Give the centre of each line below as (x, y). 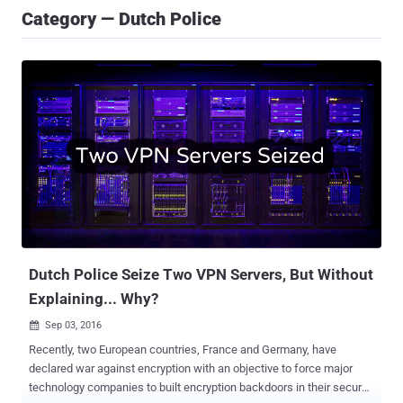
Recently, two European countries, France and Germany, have (183, 350)
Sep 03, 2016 (73, 326)
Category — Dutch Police (121, 19)
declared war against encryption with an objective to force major (111, 369)
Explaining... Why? (94, 299)
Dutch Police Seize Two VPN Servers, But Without (201, 275)
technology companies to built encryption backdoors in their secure (198, 388)
